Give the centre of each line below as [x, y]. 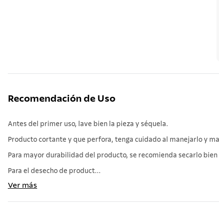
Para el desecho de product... [54, 171]
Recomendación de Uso [62, 99]
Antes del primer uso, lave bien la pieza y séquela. [88, 124]
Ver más [22, 185]
